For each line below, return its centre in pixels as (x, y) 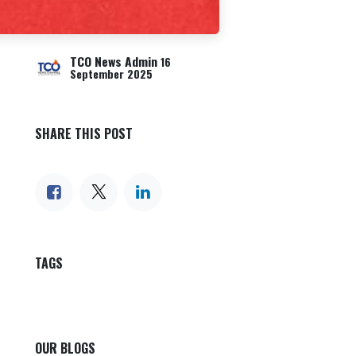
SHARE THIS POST (84, 134)
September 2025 (111, 74)
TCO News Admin (114, 62)
